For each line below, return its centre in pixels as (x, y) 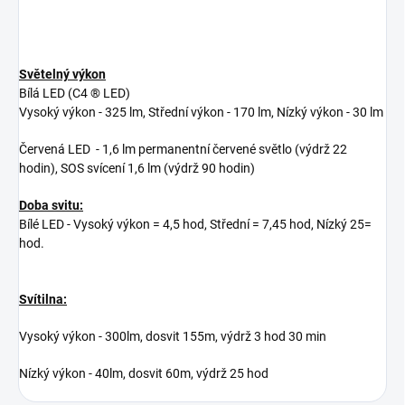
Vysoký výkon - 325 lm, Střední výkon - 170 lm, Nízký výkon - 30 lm (201, 112)
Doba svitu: (51, 205)
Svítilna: (43, 299)
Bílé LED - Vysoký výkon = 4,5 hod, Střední (136, 224)
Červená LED (56, 149)
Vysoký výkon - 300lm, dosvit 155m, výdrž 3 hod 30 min (173, 336)
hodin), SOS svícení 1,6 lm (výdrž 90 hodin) (137, 168)
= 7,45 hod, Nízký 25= (312, 224)
